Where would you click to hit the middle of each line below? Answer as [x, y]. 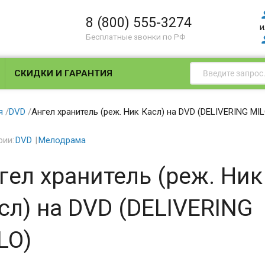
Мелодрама [62, 140]
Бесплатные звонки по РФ [136, 37]
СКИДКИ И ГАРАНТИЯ [64, 73]
